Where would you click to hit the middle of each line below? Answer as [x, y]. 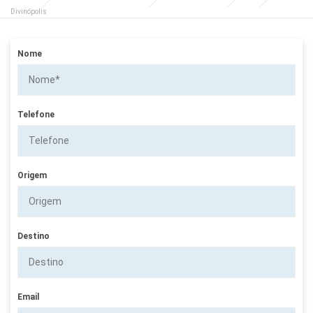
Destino [34, 236]
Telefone [36, 114]
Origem [32, 175]
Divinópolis [29, 11]
